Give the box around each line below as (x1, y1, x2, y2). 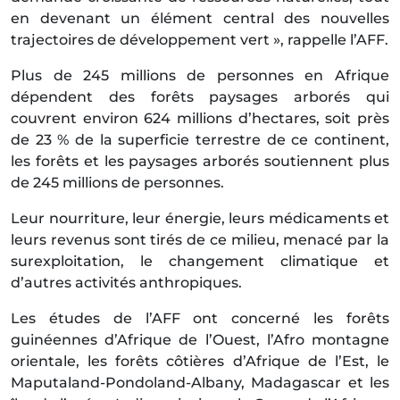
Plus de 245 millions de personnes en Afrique (11, 67, 389, 85)
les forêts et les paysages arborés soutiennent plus (11, 153, 389, 171)
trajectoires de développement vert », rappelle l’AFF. (11, 31, 388, 49)
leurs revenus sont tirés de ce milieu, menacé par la (11, 231, 389, 249)
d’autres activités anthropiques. (11, 274, 242, 292)
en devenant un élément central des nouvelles (11, 10, 389, 28)
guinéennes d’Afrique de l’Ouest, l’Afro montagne (11, 331, 389, 349)
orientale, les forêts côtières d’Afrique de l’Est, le (11, 353, 389, 371)
